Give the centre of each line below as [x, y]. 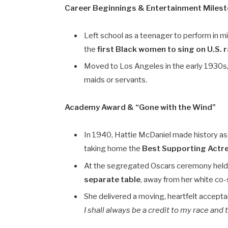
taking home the [113, 149]
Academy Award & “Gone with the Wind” [140, 108]
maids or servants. [116, 80]
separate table [112, 179]
